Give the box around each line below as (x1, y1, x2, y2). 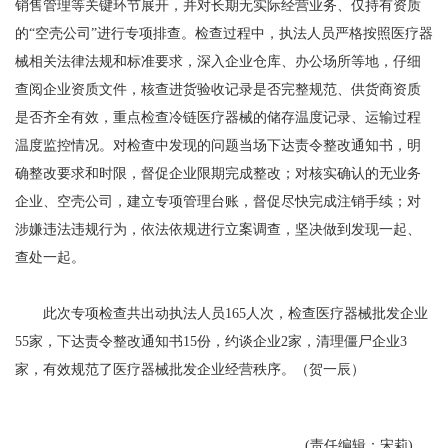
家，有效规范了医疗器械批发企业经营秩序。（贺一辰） (15, 362, 365, 377)
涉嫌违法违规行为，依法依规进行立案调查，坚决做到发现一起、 (15, 222, 421, 237)
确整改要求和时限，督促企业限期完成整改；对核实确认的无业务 (15, 166, 421, 181)
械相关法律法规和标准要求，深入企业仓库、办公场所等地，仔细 (15, 54, 421, 69)
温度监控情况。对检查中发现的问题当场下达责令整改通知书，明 (15, 138, 421, 153)
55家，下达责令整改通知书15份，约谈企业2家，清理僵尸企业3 (15, 334, 407, 349)
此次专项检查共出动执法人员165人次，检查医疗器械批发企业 (15, 306, 428, 321)
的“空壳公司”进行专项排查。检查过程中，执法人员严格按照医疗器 (15, 26, 433, 41)
